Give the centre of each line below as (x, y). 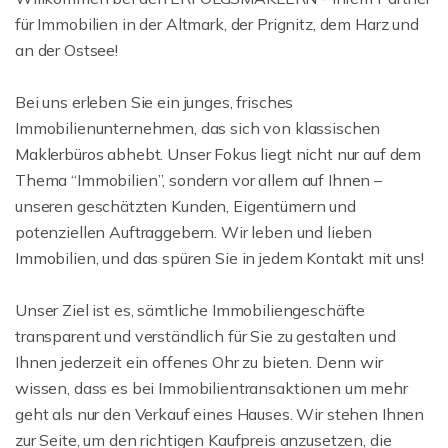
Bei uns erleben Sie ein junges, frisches (154, 101)
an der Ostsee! (66, 49)
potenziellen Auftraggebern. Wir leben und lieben (194, 231)
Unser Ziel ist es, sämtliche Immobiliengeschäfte (190, 309)
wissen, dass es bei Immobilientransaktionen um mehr (211, 387)
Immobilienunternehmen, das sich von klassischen (198, 127)
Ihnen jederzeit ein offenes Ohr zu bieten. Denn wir (199, 361)
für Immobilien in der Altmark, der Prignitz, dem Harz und (217, 23)
